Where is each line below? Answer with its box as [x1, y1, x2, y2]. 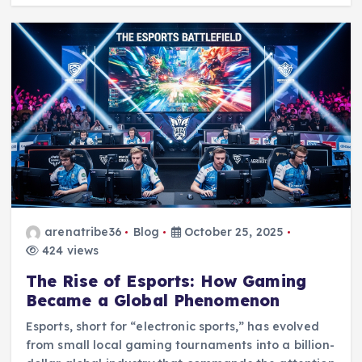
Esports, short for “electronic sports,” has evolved [25, 319, 319, 335]
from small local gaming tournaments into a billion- [25, 338, 335, 353]
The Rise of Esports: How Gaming [25, 271, 307, 292]
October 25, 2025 [180, 225, 284, 240]
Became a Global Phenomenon [25, 291, 280, 311]
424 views [38, 243, 99, 259]
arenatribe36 [44, 225, 122, 240]
